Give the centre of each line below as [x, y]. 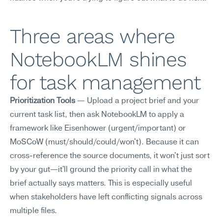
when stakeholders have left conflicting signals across [106, 197]
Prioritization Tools [42, 101]
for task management [105, 82]
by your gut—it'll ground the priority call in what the [101, 170]
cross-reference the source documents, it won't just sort [110, 156]
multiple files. [33, 211]
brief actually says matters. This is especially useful [101, 184]
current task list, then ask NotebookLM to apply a [97, 115]
